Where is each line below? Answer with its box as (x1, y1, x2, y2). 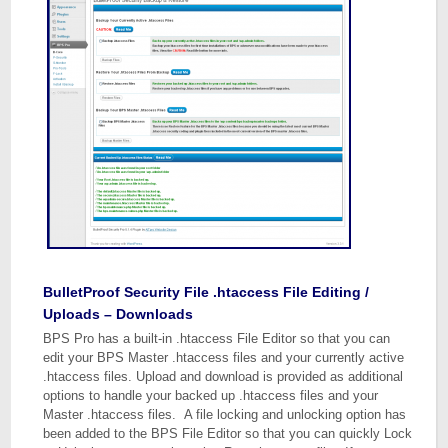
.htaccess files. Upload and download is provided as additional (43, 369, 404, 384)
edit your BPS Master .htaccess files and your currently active (43, 350, 405, 365)
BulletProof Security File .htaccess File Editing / (43, 284, 370, 300)
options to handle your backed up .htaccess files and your (43, 388, 379, 403)
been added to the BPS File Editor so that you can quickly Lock (43, 426, 413, 441)
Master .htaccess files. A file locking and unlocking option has (43, 407, 407, 422)
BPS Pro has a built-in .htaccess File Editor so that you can (43, 331, 391, 346)
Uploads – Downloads (43, 306, 194, 322)
